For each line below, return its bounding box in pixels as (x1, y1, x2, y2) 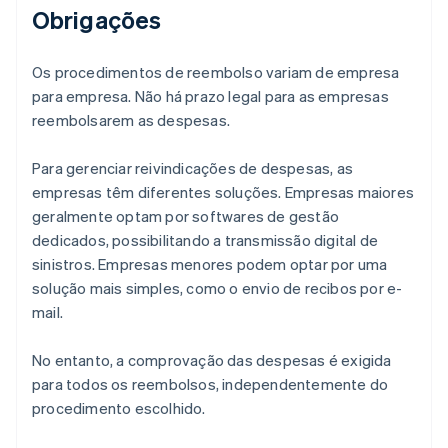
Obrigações (32, 4, 161, 36)
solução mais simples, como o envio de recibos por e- (32, 278, 403, 299)
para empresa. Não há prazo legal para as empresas (32, 86, 389, 107)
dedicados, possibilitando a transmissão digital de (32, 230, 379, 251)
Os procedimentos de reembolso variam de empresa (32, 62, 400, 83)
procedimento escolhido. (32, 398, 206, 419)
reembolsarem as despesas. (32, 110, 230, 131)
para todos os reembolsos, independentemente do (32, 374, 389, 395)
